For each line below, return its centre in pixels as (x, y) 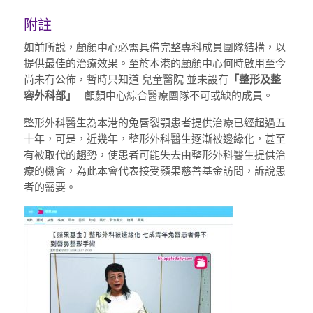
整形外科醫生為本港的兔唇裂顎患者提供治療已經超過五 (154, 123)
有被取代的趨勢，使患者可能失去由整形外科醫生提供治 (154, 155)
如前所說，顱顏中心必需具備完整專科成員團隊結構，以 (154, 48)
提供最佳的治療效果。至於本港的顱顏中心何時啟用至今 (154, 64)
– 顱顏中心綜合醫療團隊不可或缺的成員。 (174, 96)
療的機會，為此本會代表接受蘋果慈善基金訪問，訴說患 (154, 171)
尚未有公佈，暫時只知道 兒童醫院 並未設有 (126, 80)
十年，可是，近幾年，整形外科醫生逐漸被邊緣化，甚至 (154, 139)
